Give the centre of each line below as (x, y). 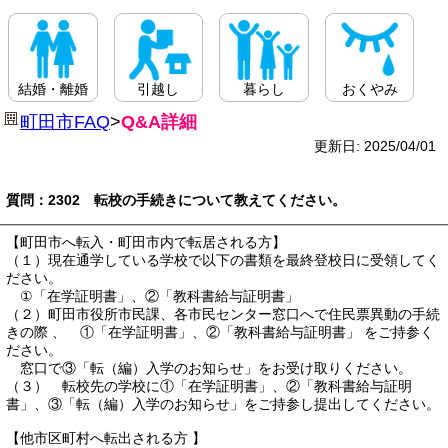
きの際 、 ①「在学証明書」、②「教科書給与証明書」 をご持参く (220, 332)
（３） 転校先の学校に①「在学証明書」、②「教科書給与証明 (209, 386)
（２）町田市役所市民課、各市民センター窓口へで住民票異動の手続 (223, 314)
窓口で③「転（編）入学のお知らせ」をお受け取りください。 (209, 368)
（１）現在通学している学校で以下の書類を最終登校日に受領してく (223, 260)
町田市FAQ (65, 122)
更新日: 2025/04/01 (375, 146)
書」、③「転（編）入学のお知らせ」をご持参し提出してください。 (223, 404)
